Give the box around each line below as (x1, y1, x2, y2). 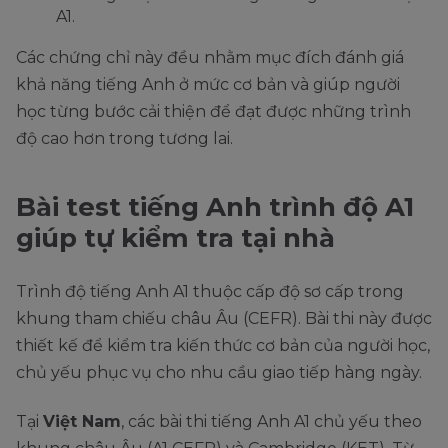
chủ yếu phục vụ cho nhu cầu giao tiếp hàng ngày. (16, 362, 426, 382)
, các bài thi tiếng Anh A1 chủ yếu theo (121, 411, 422, 431)
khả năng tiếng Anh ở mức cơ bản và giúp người (16, 74, 400, 94)
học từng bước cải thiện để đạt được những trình (16, 101, 411, 121)
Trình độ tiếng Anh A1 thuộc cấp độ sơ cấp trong (16, 281, 404, 301)
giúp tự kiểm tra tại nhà (16, 221, 335, 254)
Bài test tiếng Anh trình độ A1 (16, 190, 414, 223)
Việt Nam (43, 411, 121, 431)
